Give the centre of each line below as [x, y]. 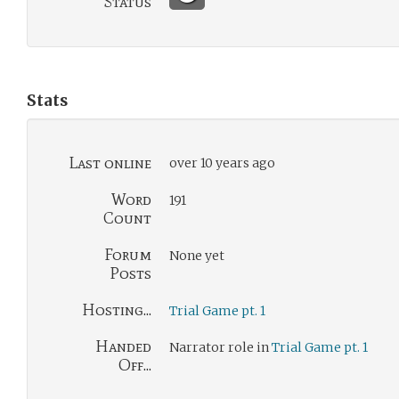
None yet [197, 256]
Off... [135, 365]
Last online [110, 163]
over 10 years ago [222, 163]
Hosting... [117, 310]
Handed [123, 346]
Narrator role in [220, 347]
